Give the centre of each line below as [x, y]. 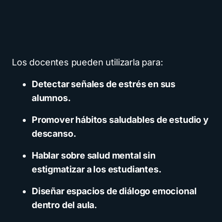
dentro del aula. [65, 205]
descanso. [54, 133]
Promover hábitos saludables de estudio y [120, 119]
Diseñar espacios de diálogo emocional [114, 191]
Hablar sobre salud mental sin [94, 155]
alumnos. [51, 98]
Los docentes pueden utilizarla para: [87, 62]
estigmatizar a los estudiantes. [97, 169]
